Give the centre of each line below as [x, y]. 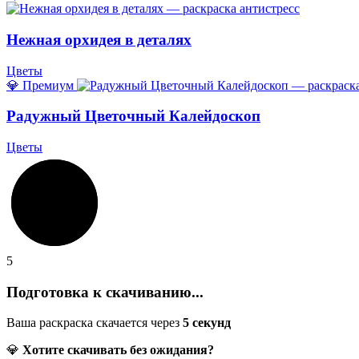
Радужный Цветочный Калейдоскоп [133, 116]
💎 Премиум [40, 85]
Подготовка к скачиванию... [105, 292]
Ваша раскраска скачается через [95, 323]
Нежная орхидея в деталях [99, 39]
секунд [210, 323]
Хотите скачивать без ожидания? [118, 350]
